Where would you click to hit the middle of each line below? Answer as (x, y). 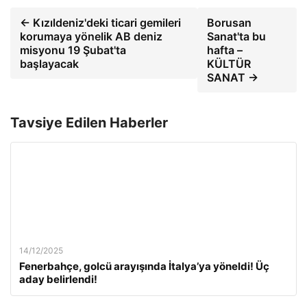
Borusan (229, 23)
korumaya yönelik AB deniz (91, 37)
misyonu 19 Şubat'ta (73, 50)
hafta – (224, 50)
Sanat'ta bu (236, 37)
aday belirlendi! (58, 280)
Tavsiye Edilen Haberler (89, 123)
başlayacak (49, 64)
